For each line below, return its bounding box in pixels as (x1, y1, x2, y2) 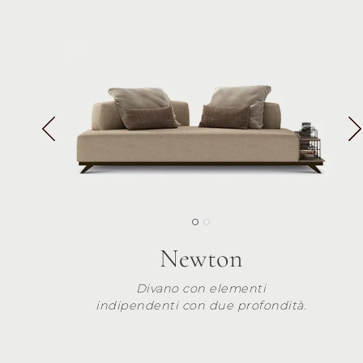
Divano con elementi (135, 281, 267, 297)
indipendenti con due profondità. (96, 298, 306, 314)
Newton (160, 242, 242, 275)
